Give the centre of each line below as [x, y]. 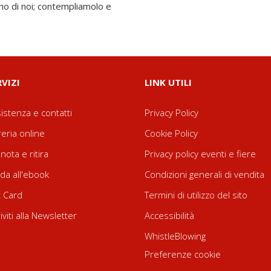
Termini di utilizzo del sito [196, 195]
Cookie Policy [171, 133]
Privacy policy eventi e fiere [200, 154]
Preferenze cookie [183, 254]
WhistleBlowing [175, 236]
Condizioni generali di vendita [204, 174]
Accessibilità [169, 215]
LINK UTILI [168, 82]
